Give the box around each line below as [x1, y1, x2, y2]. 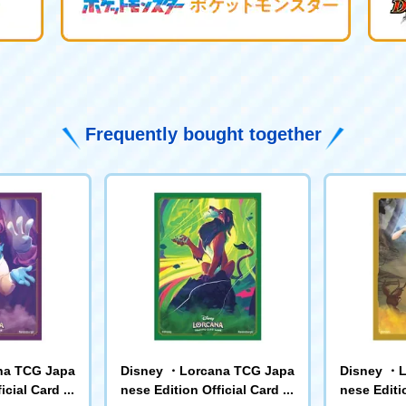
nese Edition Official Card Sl [121, 382, 295, 397]
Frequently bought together [84, 123, 322, 144]
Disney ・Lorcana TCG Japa [121, 362, 295, 378]
